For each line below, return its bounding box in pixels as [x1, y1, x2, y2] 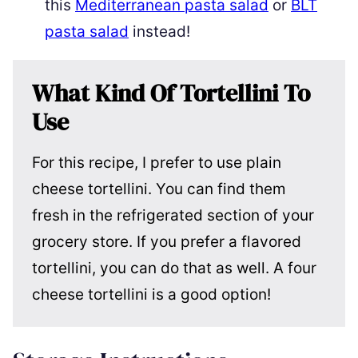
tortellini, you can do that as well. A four [32, 258, 316, 277]
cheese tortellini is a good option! [32, 284, 271, 304]
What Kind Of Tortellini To [32, 76, 310, 109]
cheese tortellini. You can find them [32, 179, 286, 198]
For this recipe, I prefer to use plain [32, 153, 281, 172]
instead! [129, 22, 190, 41]
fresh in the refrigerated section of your [32, 205, 314, 225]
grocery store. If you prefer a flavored [32, 232, 301, 251]
